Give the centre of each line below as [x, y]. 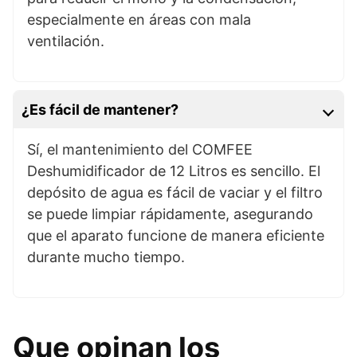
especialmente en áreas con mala [139, 19]
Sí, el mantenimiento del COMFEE [139, 149]
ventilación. [65, 41]
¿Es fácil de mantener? [100, 109]
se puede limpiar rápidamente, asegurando [170, 214]
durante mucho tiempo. [106, 257]
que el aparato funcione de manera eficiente [175, 235]
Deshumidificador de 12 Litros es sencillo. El [173, 171]
